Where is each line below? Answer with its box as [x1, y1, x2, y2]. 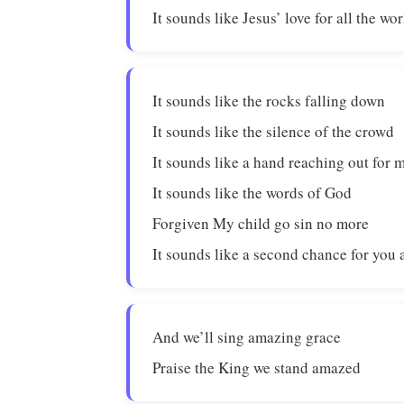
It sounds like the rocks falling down [152, 90, 386, 111]
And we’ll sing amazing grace [152, 326, 342, 347]
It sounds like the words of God [152, 182, 353, 203]
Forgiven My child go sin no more [152, 213, 370, 234]
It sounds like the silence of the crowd [152, 121, 395, 142]
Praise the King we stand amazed [152, 357, 362, 378]
